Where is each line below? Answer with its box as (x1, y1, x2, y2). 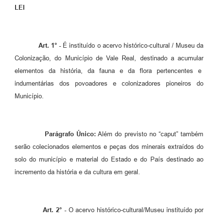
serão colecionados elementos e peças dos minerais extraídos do (15, 143, 203, 150)
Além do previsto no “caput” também (96, 130, 204, 138)
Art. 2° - (43, 206, 66, 214)
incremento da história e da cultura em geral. (15, 168, 140, 176)
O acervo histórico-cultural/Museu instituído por (66, 206, 204, 214)
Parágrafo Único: (44, 130, 96, 138)
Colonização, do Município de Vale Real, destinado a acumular (15, 54, 203, 62)
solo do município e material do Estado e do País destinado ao (15, 155, 203, 163)
